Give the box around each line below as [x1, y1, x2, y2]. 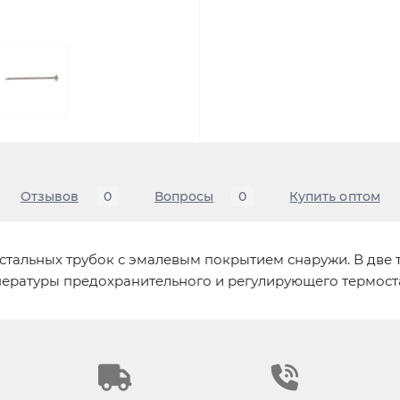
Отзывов [20, 188, 79, 204]
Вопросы [154, 188, 214, 204]
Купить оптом [289, 188, 380, 204]
